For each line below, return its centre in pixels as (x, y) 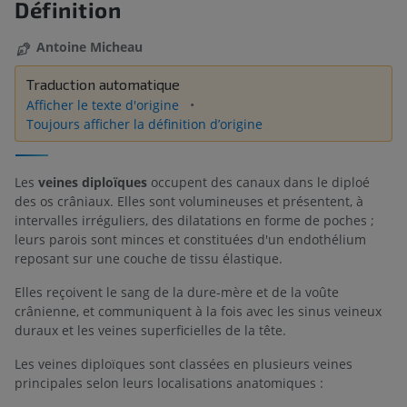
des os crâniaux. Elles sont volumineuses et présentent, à (189, 201)
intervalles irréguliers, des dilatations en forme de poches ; (194, 220)
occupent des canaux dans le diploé (258, 182)
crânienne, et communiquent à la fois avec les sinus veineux (198, 311)
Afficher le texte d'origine (104, 104)
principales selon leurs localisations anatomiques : (169, 382)
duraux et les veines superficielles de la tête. (150, 330)
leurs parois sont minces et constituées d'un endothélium (190, 239)
